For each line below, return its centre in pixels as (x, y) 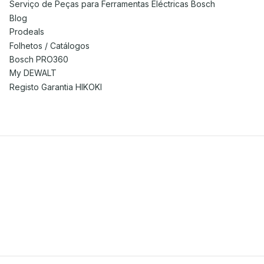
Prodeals (27, 32)
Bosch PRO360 (39, 59)
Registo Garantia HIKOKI (56, 87)
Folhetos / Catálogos (49, 45)
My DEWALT (33, 73)
